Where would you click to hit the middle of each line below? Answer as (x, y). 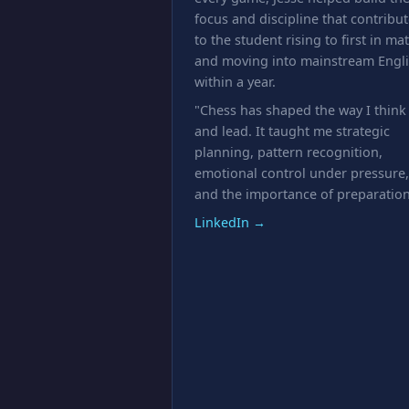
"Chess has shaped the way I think (300, 110)
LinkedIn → (230, 222)
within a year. (235, 82)
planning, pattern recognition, (288, 152)
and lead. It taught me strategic (292, 131)
